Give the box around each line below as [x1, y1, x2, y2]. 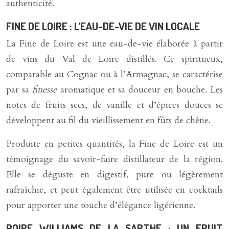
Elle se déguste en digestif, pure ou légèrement [6, 168, 223, 181]
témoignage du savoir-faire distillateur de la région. [6, 153, 223, 166]
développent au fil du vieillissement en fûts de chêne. [6, 114, 211, 127]
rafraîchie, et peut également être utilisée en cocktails [6, 184, 223, 196]
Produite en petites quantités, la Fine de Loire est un [6, 138, 223, 150]
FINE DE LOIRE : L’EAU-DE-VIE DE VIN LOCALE [6, 19, 200, 33]
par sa [6, 83, 33, 96]
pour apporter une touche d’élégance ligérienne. [6, 199, 195, 212]
